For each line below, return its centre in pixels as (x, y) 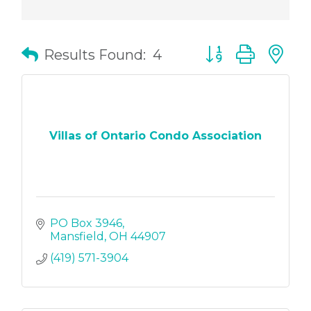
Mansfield (77, 237)
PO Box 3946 (86, 224)
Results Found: (95, 55)
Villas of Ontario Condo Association (155, 135)
